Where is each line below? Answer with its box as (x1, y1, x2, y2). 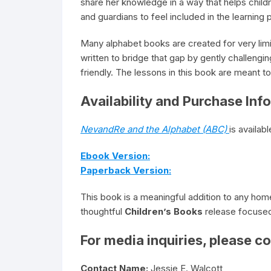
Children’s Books (125, 206, 203, 217)
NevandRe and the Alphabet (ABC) (80, 123, 227, 135)
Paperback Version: (80, 165, 171, 176)
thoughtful (80, 206, 125, 217)
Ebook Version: (80, 150, 150, 162)
